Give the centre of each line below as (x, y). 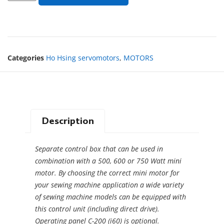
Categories (26, 57)
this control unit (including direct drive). (97, 209)
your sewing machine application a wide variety (109, 185)
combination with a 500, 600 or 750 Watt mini (108, 161)
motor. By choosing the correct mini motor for (107, 173)
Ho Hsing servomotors (83, 57)
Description (68, 121)
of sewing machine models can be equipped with (110, 197)
